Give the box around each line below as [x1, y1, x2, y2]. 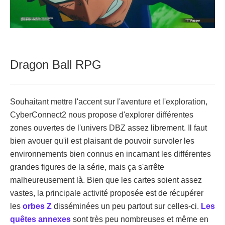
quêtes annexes [10, 214, 71, 223]
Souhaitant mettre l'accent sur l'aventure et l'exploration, [10, 97, 207, 106]
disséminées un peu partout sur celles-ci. [52, 201, 201, 210]
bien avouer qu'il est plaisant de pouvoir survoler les [10, 136, 194, 145]
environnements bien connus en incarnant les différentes [10, 149, 211, 158]
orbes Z [23, 201, 52, 210]
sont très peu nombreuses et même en [71, 214, 208, 223]
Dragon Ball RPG [10, 57, 101, 71]
